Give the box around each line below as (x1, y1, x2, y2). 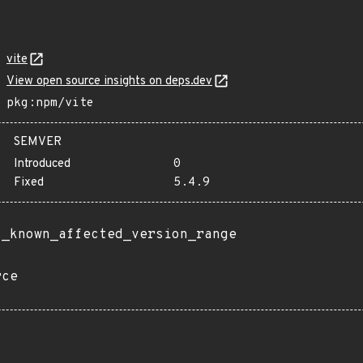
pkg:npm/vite (6, 96, 94, 111)
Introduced (14, 156, 70, 172)
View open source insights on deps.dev (6, 74, 212, 89)
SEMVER (14, 135, 62, 150)
